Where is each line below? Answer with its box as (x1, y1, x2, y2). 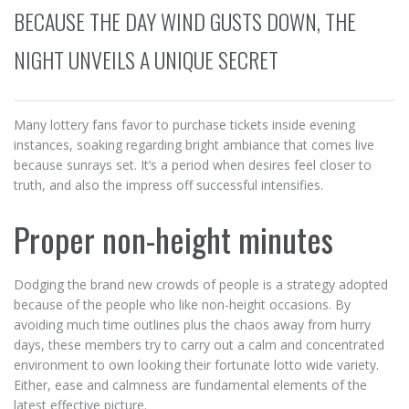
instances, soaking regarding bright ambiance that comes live (14, 136, 374, 153)
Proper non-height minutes (14, 215, 333, 263)
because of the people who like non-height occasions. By (14, 296, 351, 313)
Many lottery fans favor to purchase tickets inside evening (14, 116, 355, 133)
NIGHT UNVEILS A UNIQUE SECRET (14, 43, 278, 76)
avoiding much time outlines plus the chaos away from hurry (14, 316, 371, 333)
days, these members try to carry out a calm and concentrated (14, 336, 384, 353)
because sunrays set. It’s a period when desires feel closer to (14, 156, 372, 173)
